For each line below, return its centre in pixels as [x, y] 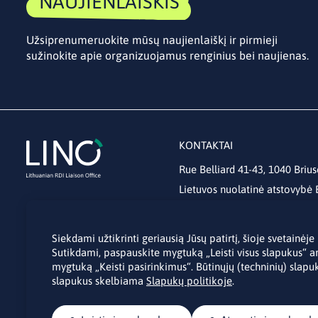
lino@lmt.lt [205, 209]
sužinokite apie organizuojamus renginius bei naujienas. [168, 55]
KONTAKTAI [206, 145]
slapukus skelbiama [99, 281]
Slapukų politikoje [189, 281]
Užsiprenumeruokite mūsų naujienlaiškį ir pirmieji [152, 40]
